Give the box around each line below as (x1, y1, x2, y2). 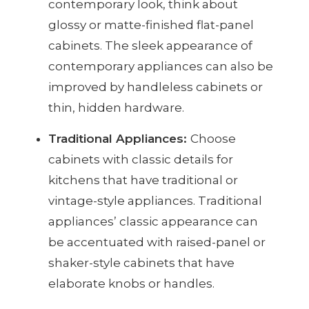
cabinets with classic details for (48, 152, 233, 167)
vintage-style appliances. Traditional (48, 194, 262, 208)
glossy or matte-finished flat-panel (48, 18, 254, 32)
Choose (190, 132, 236, 146)
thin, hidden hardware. (48, 101, 184, 115)
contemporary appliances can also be (48, 59, 273, 74)
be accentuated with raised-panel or (48, 235, 266, 250)
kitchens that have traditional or (48, 173, 238, 188)
